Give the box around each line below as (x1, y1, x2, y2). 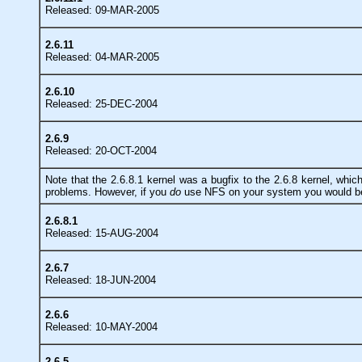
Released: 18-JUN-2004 (45, 273, 156, 286)
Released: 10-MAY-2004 (45, 320, 158, 333)
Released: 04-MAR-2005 (45, 50, 159, 63)
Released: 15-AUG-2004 (45, 226, 158, 239)
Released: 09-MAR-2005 (45, 3, 159, 16)
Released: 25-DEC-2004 (45, 97, 158, 110)
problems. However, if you (45, 185, 170, 198)
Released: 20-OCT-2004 (45, 144, 157, 157)
